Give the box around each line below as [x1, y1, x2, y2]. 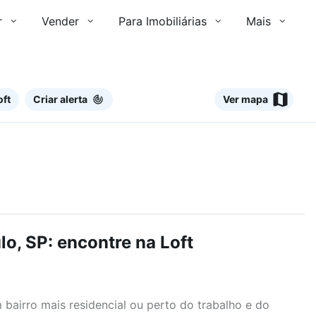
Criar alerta [33, 92, 87, 105]
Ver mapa [223, 92, 268, 105]
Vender [42, 14, 79, 28]
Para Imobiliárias [119, 14, 207, 28]
